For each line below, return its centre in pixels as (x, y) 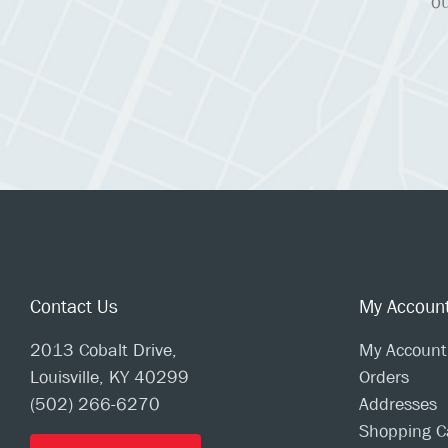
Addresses (397, 404)
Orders (383, 377)
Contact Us (74, 306)
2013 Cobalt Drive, (103, 350)
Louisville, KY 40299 (109, 377)
